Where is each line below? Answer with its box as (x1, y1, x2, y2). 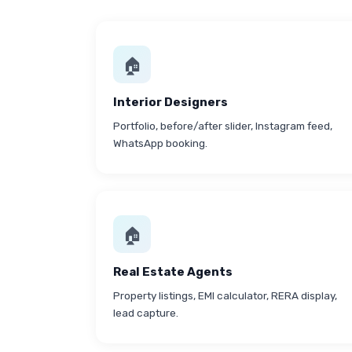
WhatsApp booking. (113, 137, 207, 149)
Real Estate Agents (113, 265, 233, 279)
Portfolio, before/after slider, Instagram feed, (113, 119, 332, 132)
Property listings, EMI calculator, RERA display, (113, 289, 337, 302)
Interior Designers (113, 95, 228, 109)
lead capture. (113, 306, 178, 319)
